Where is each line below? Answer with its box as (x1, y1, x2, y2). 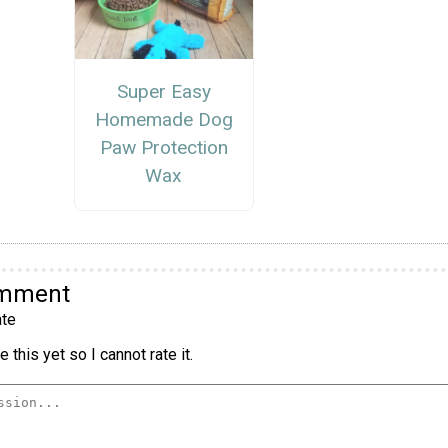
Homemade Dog (94, 108, 233, 132)
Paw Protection (99, 136, 228, 160)
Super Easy (116, 80, 211, 104)
